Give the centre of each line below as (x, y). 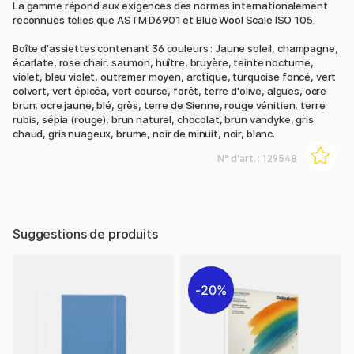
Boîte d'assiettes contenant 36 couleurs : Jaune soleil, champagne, (175, 49)
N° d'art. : (240, 159)
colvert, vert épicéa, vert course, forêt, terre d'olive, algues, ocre (170, 91)
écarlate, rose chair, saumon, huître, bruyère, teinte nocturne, (163, 63)
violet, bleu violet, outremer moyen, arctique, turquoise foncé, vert (175, 77)
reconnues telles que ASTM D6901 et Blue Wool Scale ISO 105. (164, 20)
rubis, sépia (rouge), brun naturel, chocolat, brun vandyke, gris (163, 120)
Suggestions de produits (85, 234)
